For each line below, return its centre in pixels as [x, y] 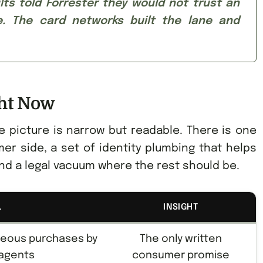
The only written [181, 239]
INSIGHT [181, 207]
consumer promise [181, 255]
